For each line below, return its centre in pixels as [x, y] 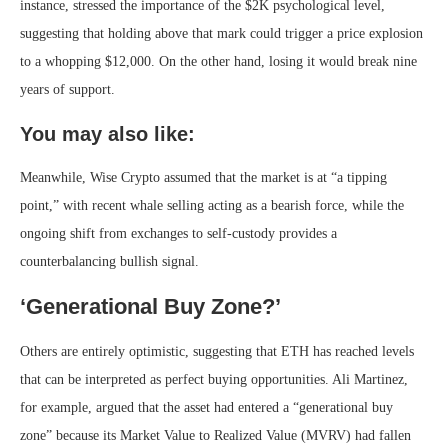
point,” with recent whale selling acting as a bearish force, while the [212, 205]
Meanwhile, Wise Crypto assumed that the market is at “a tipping [203, 177]
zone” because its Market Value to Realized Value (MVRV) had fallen [215, 435]
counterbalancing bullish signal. [109, 261]
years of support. [67, 89]
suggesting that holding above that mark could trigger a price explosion [221, 33]
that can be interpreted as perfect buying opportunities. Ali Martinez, [214, 379]
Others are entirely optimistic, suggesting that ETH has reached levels [217, 351]
